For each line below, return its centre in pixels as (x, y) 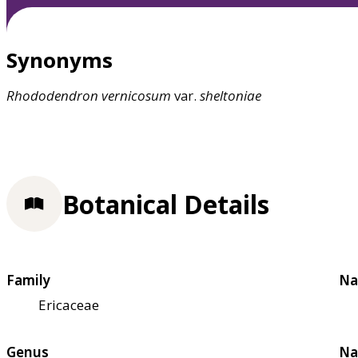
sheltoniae (231, 96)
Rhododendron (52, 96)
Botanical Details (166, 204)
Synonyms (60, 60)
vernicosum (136, 96)
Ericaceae (69, 304)
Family (28, 280)
